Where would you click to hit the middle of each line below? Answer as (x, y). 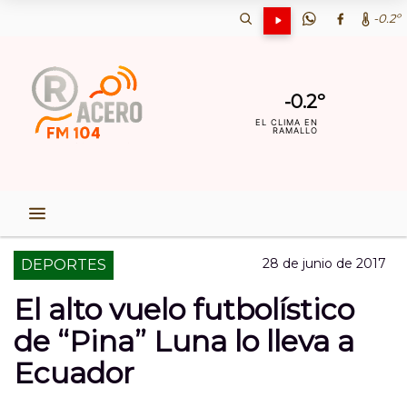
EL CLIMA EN (287, 122)
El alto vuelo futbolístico (184, 309)
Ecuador (74, 373)
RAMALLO (296, 130)
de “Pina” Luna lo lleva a (184, 341)
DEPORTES (64, 265)
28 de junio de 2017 (324, 263)
